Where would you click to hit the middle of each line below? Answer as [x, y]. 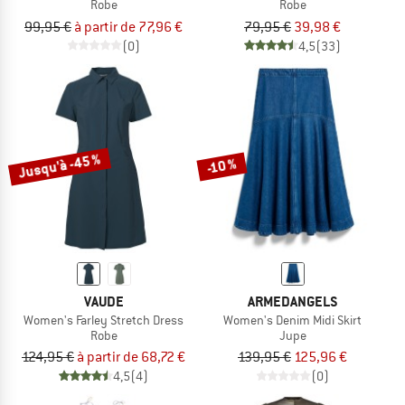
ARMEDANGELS [292, 301]
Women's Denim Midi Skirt [292, 320]
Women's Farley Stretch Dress [104, 320]
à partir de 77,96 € [128, 27]
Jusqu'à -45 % [59, 165]
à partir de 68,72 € [131, 358]
